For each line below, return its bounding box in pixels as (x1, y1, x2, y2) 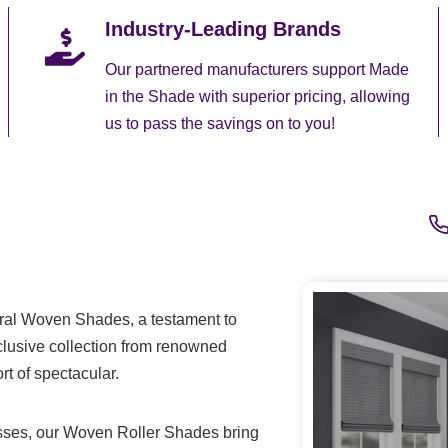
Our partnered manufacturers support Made (105, 60, 409, 78)
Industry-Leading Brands (105, 17, 341, 40)
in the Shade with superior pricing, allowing (105, 87, 410, 105)
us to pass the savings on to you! (105, 114, 335, 132)
